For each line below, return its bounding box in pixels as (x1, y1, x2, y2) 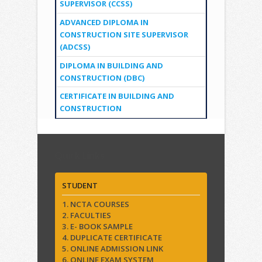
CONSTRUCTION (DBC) (59, 72, 144, 83)
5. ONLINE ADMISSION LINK (62, 243, 163, 254)
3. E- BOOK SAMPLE (62, 220, 133, 232)
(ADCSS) (59, 42, 90, 52)
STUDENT (62, 180, 98, 191)
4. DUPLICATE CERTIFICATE (62, 232, 162, 243)
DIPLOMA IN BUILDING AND (59, 60, 163, 71)
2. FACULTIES (62, 209, 111, 220)
